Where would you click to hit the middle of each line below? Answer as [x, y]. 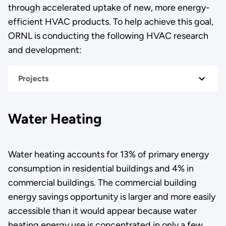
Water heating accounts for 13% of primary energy [108, 154]
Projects [33, 78]
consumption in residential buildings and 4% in [101, 168]
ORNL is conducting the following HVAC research [108, 36]
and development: [45, 50]
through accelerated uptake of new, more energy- [109, 7]
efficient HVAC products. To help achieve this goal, [110, 21]
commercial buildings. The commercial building [102, 182]
